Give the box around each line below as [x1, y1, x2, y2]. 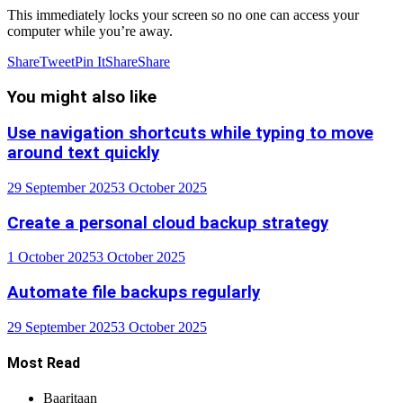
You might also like [7, 86, 157, 107]
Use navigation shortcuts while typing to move [7, 123, 373, 144]
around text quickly [7, 143, 159, 164]
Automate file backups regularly [7, 282, 260, 303]
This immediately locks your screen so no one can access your [7, 6, 359, 22]
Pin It [75, 53, 105, 69]
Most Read [7, 354, 80, 372]
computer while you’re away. [7, 22, 173, 39]
